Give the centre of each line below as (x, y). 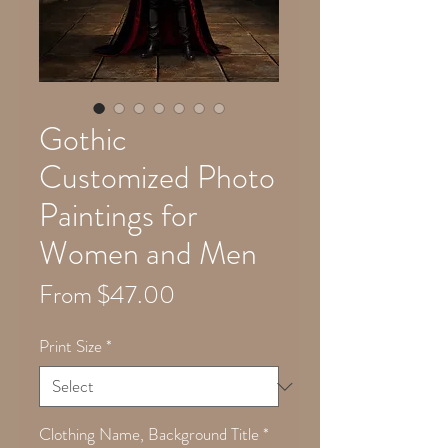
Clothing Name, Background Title (149, 434)
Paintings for (118, 215)
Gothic (83, 139)
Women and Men (148, 253)
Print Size (70, 346)
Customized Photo (157, 177)
